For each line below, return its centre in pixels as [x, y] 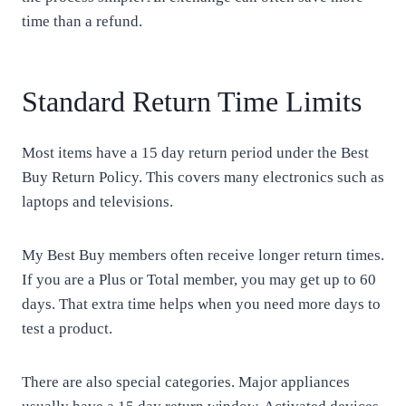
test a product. [67, 329]
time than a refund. [82, 21]
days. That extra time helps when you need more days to [201, 304]
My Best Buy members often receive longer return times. [203, 255]
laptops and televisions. [97, 202]
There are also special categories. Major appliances [186, 382]
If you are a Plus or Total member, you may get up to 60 [199, 280]
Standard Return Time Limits [192, 101]
